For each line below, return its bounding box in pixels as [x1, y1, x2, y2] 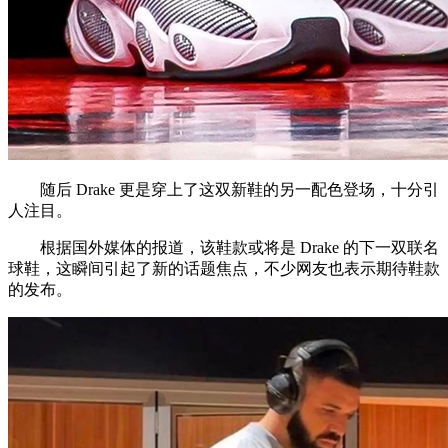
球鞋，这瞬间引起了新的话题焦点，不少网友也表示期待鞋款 [8, 259, 440, 277]
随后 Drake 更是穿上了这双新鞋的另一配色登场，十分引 [8, 180, 439, 198]
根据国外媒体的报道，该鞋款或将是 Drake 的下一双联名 [8, 238, 439, 256]
